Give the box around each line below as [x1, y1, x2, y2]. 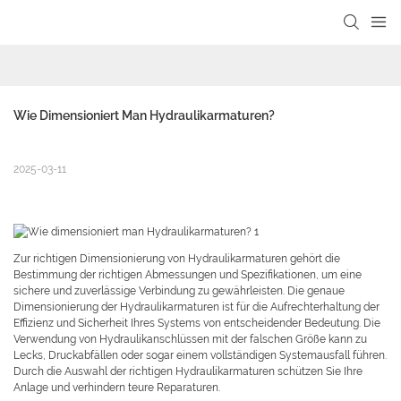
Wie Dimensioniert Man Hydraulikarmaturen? [13, 108, 275, 124]
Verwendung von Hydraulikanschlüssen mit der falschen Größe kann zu [13, 333, 367, 346]
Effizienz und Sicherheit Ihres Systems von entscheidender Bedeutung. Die [13, 317, 380, 330]
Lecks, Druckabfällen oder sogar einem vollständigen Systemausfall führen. [13, 349, 387, 363]
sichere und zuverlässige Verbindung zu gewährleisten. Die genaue [13, 285, 345, 298]
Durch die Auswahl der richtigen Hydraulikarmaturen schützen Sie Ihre [13, 365, 363, 379]
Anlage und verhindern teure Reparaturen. [13, 381, 220, 395]
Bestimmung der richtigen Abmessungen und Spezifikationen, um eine [13, 269, 362, 282]
